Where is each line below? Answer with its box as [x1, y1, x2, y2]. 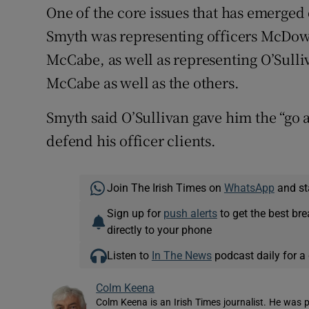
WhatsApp [223, 182, 275, 194]
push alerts [163, 208, 217, 219]
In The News [151, 250, 212, 261]
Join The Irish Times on [106, 182, 224, 194]
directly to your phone [106, 224, 212, 236]
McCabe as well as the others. [46, 72, 239, 93]
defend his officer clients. [46, 130, 216, 151]
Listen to [106, 250, 152, 261]
